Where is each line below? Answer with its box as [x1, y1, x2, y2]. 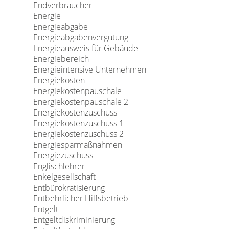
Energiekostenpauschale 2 [33, 96, 128, 107]
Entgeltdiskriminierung [33, 214, 115, 225]
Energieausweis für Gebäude [33, 42, 138, 54]
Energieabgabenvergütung [33, 32, 128, 43]
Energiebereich [33, 53, 89, 64]
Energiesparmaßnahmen [33, 139, 122, 150]
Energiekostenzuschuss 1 [33, 118, 124, 129]
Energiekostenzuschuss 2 [33, 128, 124, 140]
